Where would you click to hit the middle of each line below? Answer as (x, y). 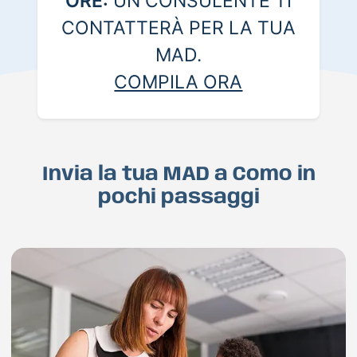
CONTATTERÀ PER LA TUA (178, 28)
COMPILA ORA (178, 82)
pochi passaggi (178, 198)
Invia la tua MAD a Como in (178, 175)
